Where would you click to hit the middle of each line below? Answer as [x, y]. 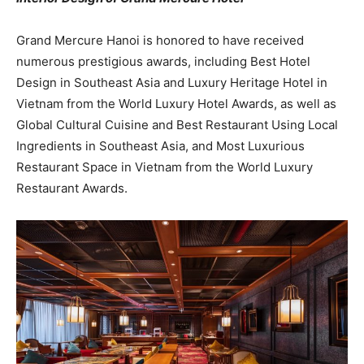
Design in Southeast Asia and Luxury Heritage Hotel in [172, 82]
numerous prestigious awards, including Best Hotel [163, 61]
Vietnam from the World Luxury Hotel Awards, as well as [176, 103]
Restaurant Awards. [72, 188]
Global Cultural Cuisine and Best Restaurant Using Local [177, 124]
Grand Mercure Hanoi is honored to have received [160, 40]
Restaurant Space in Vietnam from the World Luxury [165, 167]
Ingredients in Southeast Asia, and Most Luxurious [160, 145]
